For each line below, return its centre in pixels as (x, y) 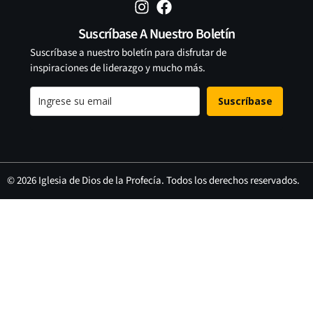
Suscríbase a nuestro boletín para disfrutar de (128, 53)
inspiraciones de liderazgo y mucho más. (117, 68)
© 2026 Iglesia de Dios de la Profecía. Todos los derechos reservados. (153, 180)
